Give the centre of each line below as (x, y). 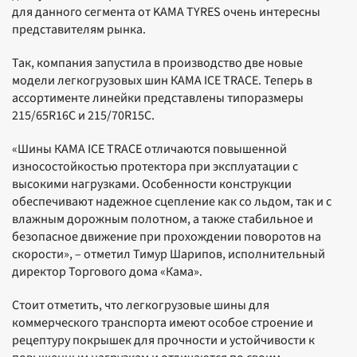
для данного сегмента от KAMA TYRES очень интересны (166, 12)
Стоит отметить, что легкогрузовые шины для (141, 305)
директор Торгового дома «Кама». (107, 272)
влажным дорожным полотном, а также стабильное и (163, 219)
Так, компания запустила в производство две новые (157, 63)
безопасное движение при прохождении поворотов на (167, 237)
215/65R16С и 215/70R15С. (83, 116)
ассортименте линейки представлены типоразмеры (158, 98)
